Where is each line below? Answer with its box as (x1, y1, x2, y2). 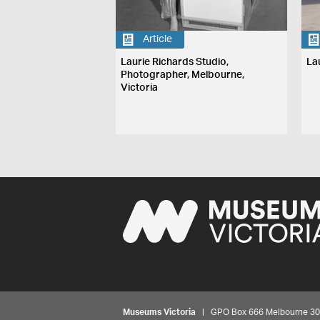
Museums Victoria (123, 307, 196, 316)
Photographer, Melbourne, (121, 69, 245, 80)
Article (143, 34, 173, 44)
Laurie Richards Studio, (121, 56, 229, 67)
